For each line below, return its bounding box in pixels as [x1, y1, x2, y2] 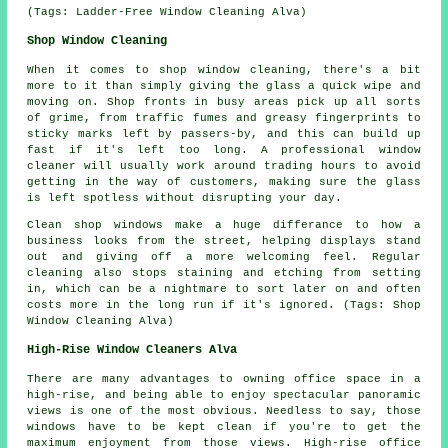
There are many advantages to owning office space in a [27, 372, 421, 385]
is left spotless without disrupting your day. [27, 191, 343, 204]
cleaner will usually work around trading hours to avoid [27, 159, 421, 172]
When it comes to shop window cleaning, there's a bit [27, 63, 421, 76]
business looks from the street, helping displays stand [27, 234, 421, 247]
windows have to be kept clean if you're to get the [27, 420, 421, 433]
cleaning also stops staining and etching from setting [27, 266, 421, 279]
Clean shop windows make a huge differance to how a [27, 218, 421, 231]
